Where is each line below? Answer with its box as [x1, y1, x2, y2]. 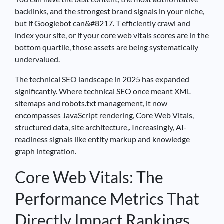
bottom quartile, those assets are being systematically [15, 42, 198, 52]
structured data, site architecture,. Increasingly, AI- [15, 122, 187, 132]
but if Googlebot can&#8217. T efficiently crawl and [15, 18, 190, 28]
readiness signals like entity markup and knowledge [15, 134, 190, 144]
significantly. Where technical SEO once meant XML [15, 86, 191, 96]
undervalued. [15, 54, 60, 64]
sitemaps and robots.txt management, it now [15, 98, 167, 108]
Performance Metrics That [15, 188, 199, 208]
